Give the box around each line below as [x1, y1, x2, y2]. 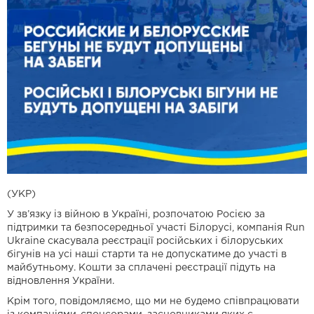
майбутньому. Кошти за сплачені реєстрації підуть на [7, 264, 275, 273]
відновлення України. [7, 277, 114, 286]
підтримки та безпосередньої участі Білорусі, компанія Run [7, 224, 305, 233]
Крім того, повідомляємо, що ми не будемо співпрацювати [7, 297, 299, 306]
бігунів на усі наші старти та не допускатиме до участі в [7, 250, 287, 259]
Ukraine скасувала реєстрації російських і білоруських [7, 237, 283, 246]
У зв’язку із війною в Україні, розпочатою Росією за [7, 210, 265, 219]
